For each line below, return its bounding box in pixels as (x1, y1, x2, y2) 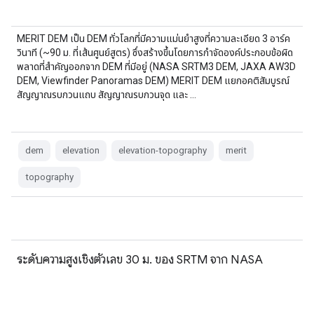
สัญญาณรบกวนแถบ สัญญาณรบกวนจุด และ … (17, 89, 196, 100)
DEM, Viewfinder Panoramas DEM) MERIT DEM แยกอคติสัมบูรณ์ (17, 75, 289, 86)
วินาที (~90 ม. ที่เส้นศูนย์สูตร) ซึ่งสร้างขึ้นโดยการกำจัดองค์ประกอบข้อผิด (17, 47, 293, 58)
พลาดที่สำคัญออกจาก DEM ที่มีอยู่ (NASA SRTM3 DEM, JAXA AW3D (17, 61, 296, 72)
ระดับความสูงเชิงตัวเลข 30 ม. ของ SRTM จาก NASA (17, 252, 263, 267)
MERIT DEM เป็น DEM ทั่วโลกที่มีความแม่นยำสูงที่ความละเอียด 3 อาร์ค (17, 33, 290, 44)
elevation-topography (118, 145, 207, 156)
